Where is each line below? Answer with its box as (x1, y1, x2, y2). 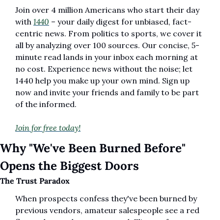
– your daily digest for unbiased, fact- (49, 17, 192, 27)
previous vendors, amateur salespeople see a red (15, 205, 199, 216)
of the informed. (15, 99, 77, 110)
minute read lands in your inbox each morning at (15, 52, 198, 62)
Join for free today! (15, 123, 81, 133)
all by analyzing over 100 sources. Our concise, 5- (15, 40, 199, 51)
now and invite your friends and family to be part (15, 87, 199, 98)
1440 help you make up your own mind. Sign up (15, 76, 190, 86)
